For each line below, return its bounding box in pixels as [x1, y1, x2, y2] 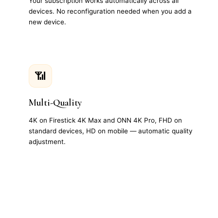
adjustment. [29, 138, 66, 146]
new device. [29, 18, 66, 26]
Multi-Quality [29, 96, 82, 109]
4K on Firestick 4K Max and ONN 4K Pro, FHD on [29, 116, 182, 125]
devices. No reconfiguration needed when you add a [29, 7, 192, 16]
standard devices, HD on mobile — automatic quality [29, 127, 192, 135]
